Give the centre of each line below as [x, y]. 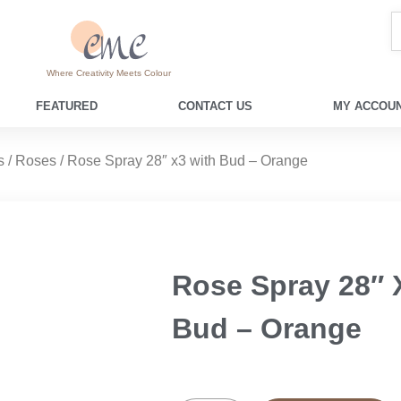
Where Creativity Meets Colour [109, 73]
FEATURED [66, 106]
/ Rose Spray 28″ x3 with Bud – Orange [182, 160]
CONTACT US [215, 106]
